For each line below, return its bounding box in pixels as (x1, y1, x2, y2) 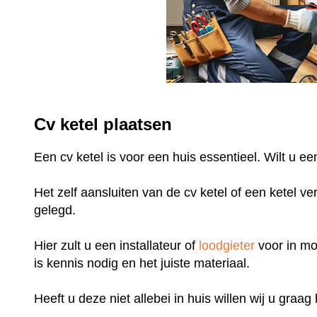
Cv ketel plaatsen (34, 114, 173, 134)
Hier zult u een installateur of (34, 238, 200, 253)
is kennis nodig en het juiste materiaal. (34, 255, 254, 270)
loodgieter (199, 238, 255, 253)
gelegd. (34, 202, 80, 217)
